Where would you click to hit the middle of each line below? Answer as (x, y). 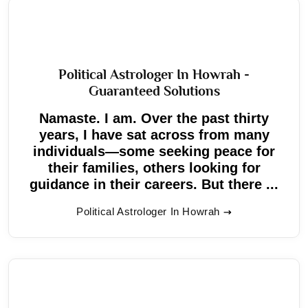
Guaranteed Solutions (154, 90)
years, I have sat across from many (154, 134)
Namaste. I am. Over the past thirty (154, 118)
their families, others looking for (154, 167)
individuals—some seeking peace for (154, 151)
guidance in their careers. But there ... (154, 184)
